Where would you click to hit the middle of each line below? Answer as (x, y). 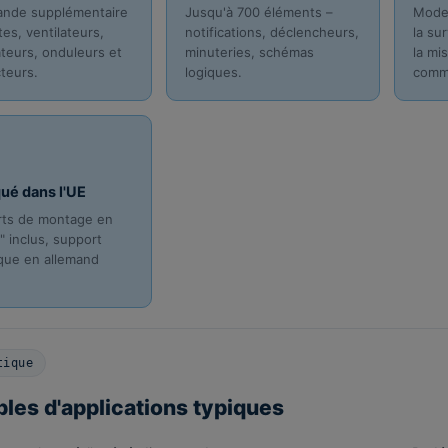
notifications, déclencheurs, (271, 32)
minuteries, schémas (249, 52)
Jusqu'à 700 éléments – (258, 12)
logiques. (213, 72)
